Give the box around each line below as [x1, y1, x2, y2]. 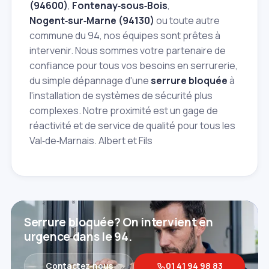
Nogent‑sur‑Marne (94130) [29, 13, 154, 27]
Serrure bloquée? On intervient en [24, 214, 213, 230]
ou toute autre [154, 13, 220, 27]
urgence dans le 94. [24, 228, 132, 244]
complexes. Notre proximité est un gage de [29, 103, 218, 117]
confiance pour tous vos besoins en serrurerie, [29, 58, 238, 72]
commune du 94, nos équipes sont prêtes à [29, 28, 220, 42]
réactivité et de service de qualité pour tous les [29, 118, 235, 132]
